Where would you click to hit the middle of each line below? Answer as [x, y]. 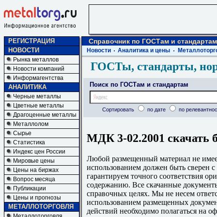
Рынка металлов [36, 60]
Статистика [29, 142]
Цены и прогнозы [37, 198]
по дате [156, 109]
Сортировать [119, 109]
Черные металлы [37, 96]
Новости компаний [39, 69]
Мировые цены [34, 161]
